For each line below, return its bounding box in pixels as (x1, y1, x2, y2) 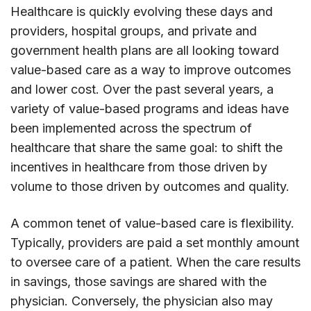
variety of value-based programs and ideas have (10, 101, 289, 117)
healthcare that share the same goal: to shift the (10, 140, 283, 155)
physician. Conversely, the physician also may (10, 294, 273, 309)
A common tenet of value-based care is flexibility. (10, 216, 294, 231)
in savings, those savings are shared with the (10, 274, 267, 289)
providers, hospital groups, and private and (10, 24, 257, 39)
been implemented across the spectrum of (10, 121, 252, 136)
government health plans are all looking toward (10, 43, 279, 58)
